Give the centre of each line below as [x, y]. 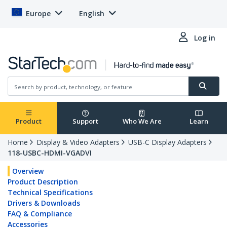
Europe [38, 13]
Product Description [43, 182]
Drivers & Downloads [44, 203]
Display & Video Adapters [78, 142]
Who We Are [142, 121]
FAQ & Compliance [40, 214]
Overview [28, 171]
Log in [205, 38]
